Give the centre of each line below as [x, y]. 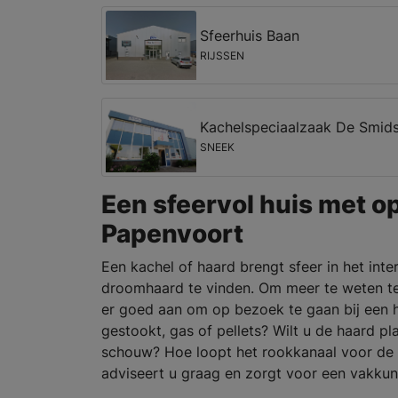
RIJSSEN [222, 55]
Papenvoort [172, 233]
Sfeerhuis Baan [249, 35]
